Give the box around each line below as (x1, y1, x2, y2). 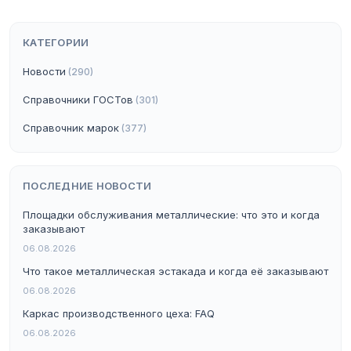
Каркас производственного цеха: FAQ (23, 307, 215, 320)
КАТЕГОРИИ (23, 36, 89, 49)
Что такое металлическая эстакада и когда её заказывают (23, 265, 328, 278)
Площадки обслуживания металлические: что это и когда (23, 208, 320, 222)
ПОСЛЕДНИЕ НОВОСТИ (23, 179, 152, 193)
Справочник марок (23, 121, 119, 135)
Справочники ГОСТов (23, 93, 133, 107)
